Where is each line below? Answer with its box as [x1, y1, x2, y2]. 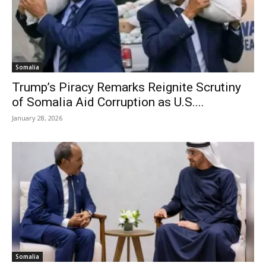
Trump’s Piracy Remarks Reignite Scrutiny [12, 80, 241, 95]
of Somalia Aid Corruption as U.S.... [12, 95, 204, 110]
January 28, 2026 [12, 113, 62, 123]
